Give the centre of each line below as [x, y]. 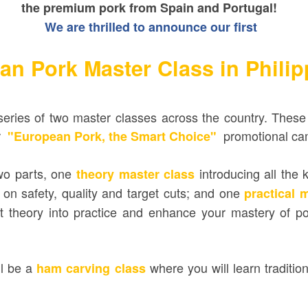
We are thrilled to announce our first [151, 27]
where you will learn [205, 267]
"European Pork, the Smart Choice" [115, 136]
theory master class [133, 174]
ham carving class [91, 268]
